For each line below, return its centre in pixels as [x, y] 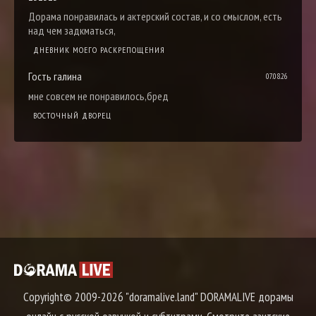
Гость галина [55, 77]
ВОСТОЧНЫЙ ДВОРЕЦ [72, 116]
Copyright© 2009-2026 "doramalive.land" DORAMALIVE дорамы [158, 297]
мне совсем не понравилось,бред [98, 96]
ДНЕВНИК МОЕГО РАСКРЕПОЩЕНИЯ [99, 50]
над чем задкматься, [72, 31]
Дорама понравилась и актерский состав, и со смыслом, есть [155, 17]
